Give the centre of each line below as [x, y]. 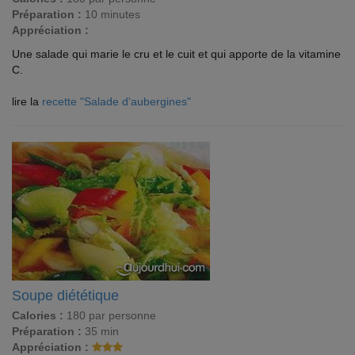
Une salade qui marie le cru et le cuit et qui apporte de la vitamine [176, 54]
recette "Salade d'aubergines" [116, 101]
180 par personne [110, 315]
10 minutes [111, 14]
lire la [27, 101]
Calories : [38, 315]
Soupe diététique [65, 296]
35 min [100, 331]
